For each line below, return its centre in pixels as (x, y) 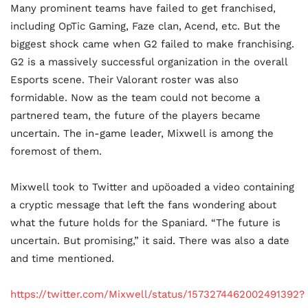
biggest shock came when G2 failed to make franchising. (152, 44)
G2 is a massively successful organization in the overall (149, 62)
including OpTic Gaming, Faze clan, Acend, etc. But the (145, 26)
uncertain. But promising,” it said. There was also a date (150, 240)
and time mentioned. (62, 258)
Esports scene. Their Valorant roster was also (124, 79)
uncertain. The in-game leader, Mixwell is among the (142, 133)
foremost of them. (56, 151)
